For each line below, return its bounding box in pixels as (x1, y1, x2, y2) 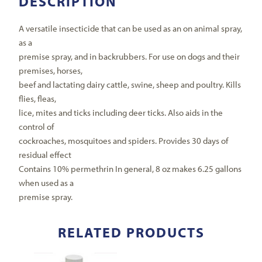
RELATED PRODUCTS (57, 223, 205, 241)
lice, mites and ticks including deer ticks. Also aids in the (19, 106, 223, 118)
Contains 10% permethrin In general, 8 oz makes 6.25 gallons (19, 163, 242, 174)
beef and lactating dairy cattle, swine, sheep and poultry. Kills (19, 78, 242, 90)
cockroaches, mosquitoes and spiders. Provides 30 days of (19, 135, 229, 146)
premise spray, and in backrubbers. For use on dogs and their (19, 50, 240, 62)
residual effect (19, 149, 72, 160)
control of (19, 120, 54, 132)
